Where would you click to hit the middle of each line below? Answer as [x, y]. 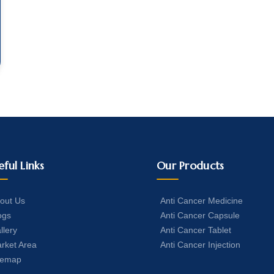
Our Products [190, 166]
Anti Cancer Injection [200, 245]
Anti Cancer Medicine [201, 201]
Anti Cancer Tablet [195, 230]
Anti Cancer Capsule [200, 215]
